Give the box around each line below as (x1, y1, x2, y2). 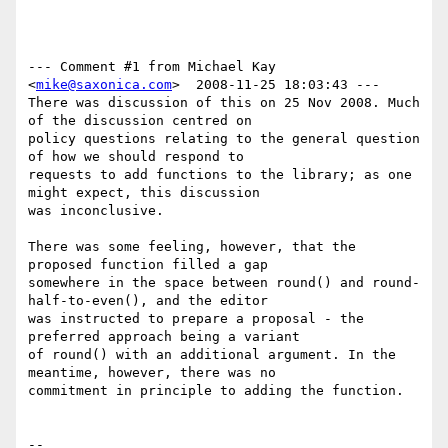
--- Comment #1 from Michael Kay (28, 59, 276, 75)
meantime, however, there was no (28, 365, 276, 381)
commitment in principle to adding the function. (28, 383, 404, 399)
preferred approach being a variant (28, 329, 300, 345)
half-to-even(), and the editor (28, 293, 268, 309)
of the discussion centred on (28, 113, 252, 129)
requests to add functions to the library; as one (28, 167, 412, 183)
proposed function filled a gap (28, 257, 268, 273)
